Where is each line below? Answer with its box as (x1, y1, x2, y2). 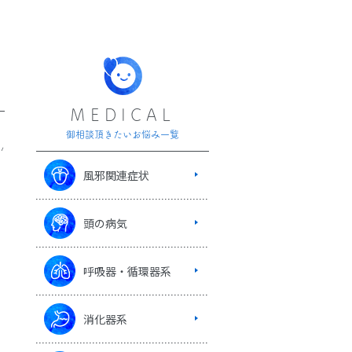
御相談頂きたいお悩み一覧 (66, 130, 179, 139)
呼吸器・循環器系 (83, 262, 171, 279)
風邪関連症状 (83, 167, 149, 183)
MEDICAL (70, 107, 175, 126)
